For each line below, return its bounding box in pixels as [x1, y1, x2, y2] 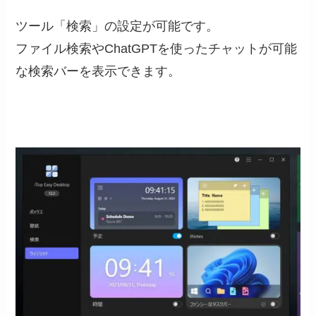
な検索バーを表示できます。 [16, 63, 181, 78]
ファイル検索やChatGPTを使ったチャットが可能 [16, 41, 298, 56]
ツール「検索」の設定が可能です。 [16, 18, 219, 33]
